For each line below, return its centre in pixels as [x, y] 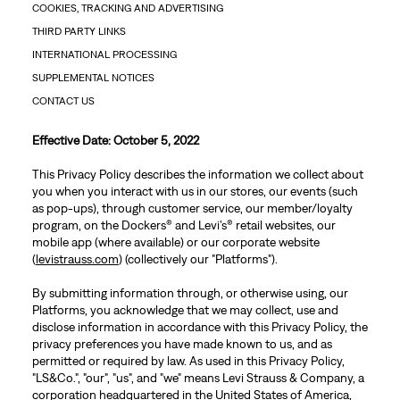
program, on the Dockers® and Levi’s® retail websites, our [183, 225]
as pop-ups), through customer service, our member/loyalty [192, 208]
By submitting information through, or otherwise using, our [190, 293]
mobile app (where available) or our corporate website [175, 242]
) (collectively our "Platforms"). [198, 259]
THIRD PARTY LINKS [79, 31]
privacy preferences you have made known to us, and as [182, 344]
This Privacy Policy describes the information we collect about [197, 174]
